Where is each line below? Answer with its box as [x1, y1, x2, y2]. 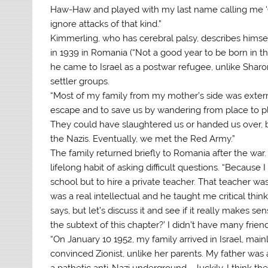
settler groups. [50, 75, 110, 87]
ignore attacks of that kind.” [50, 18, 162, 29]
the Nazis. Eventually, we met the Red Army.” [50, 133, 236, 144]
